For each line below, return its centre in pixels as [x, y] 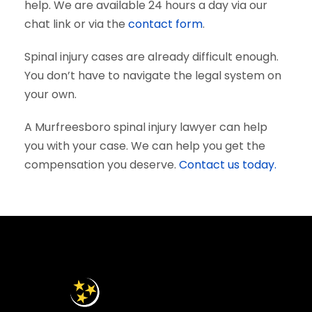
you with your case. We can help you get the [145, 146]
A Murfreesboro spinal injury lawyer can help [146, 127]
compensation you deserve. [102, 165]
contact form [165, 24]
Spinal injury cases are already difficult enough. [151, 57]
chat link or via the [76, 24]
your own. [50, 94]
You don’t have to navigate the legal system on [153, 76]
